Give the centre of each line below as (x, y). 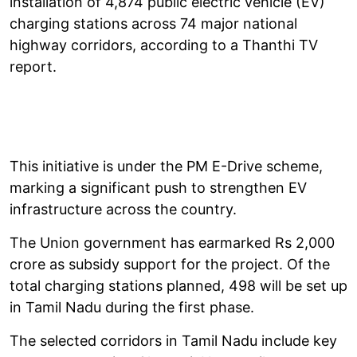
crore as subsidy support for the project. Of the (170, 264)
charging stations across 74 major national (153, 23)
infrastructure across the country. (123, 209)
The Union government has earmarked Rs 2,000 (172, 242)
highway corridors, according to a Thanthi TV (164, 45)
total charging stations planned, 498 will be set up (178, 285)
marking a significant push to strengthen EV (158, 187)
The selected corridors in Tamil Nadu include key (173, 340)
